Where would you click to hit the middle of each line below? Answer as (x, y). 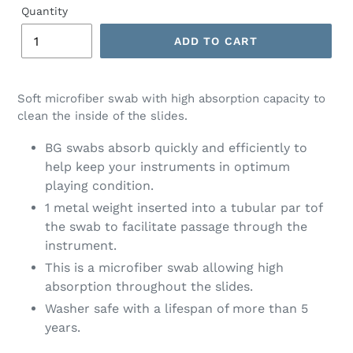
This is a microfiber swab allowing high (164, 267)
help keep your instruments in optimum (167, 166)
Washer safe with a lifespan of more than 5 (176, 308)
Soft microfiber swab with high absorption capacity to (171, 99)
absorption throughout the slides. (149, 286)
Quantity (45, 11)
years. (63, 327)
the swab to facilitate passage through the (176, 226)
